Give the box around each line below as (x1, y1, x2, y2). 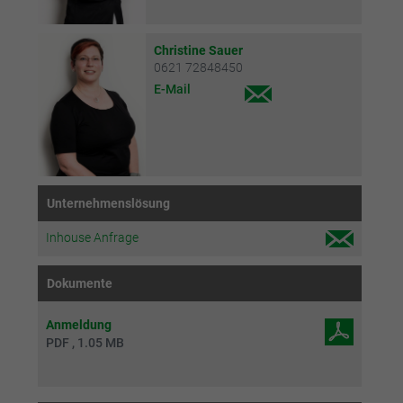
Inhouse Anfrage (45, 230, 139, 246)
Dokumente (46, 276, 112, 291)
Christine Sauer (153, 42, 243, 58)
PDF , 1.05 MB (45, 336, 124, 351)
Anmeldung (45, 318, 112, 333)
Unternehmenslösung (46, 196, 170, 211)
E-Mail (153, 81, 191, 96)
